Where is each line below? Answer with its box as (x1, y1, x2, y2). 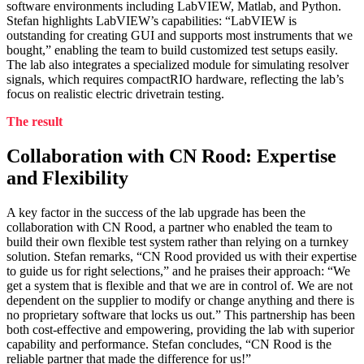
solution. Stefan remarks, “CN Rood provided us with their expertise (6, 249, 357, 263)
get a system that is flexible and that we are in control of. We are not (6, 278, 353, 292)
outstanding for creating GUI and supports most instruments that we (6, 28, 353, 42)
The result (6, 114, 63, 128)
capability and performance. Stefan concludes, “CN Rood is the (6, 336, 331, 351)
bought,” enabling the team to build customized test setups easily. (6, 42, 338, 57)
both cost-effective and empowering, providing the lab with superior (6, 322, 354, 336)
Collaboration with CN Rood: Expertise (6, 145, 336, 167)
